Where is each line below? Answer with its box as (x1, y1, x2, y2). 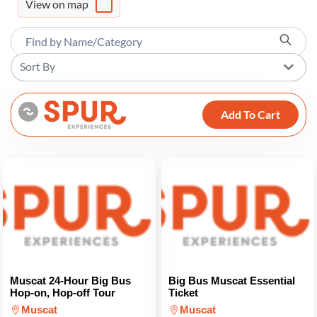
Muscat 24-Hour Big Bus (10, 274, 131, 287)
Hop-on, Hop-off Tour (10, 286, 115, 299)
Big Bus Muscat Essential (168, 274, 295, 287)
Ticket (168, 286, 198, 299)
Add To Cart (221, 107, 280, 121)
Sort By (20, 59, 55, 73)
